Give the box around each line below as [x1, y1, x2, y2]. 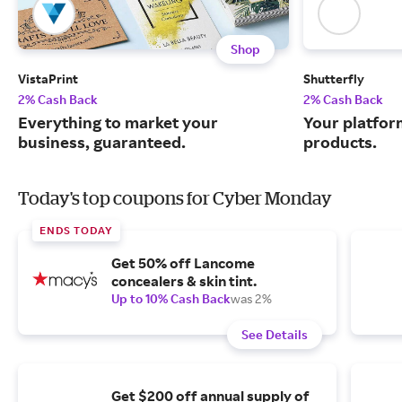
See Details [241, 327, 308, 343]
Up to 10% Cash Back [111, 291, 231, 307]
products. [303, 132, 377, 153]
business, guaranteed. [18, 132, 186, 153]
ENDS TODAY [39, 223, 113, 238]
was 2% [231, 291, 272, 307]
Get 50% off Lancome [111, 254, 255, 273]
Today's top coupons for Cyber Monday [18, 188, 332, 209]
